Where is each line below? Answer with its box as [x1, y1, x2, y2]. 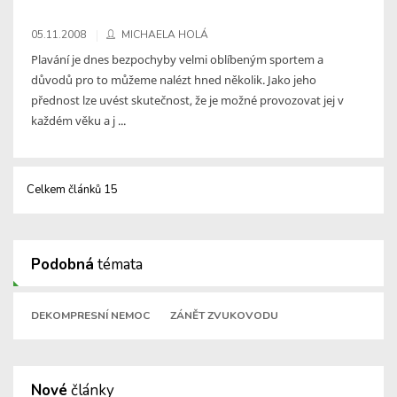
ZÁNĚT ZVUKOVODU [170, 307, 278, 323]
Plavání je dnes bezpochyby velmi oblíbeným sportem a [31, 51, 323, 67]
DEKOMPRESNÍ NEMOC [31, 307, 150, 323]
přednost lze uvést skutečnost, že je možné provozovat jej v [31, 91, 344, 108]
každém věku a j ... [31, 112, 126, 128]
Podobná [31, 253, 94, 275]
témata [94, 253, 143, 275]
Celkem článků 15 [27, 181, 118, 198]
